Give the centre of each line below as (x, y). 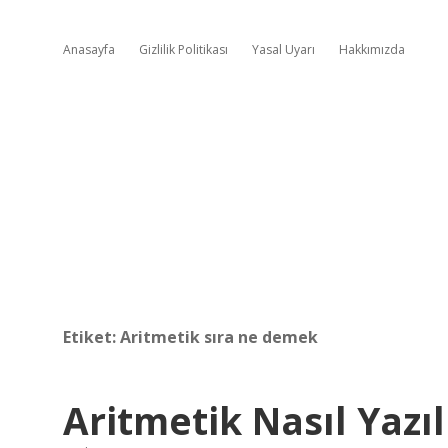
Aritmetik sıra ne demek (219, 337)
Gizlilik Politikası (183, 49)
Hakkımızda (372, 49)
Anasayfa (89, 49)
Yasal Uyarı (283, 49)
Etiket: (91, 337)
